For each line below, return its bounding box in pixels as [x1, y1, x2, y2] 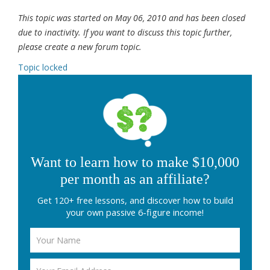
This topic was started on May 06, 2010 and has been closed [18, 12, 245, 24]
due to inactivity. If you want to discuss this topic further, [18, 27, 232, 39]
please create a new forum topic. [18, 41, 142, 53]
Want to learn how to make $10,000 [31, 154, 239, 171]
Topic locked [18, 61, 67, 74]
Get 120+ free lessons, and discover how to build [37, 195, 233, 207]
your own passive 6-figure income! [66, 207, 204, 219]
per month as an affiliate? [60, 171, 210, 187]
